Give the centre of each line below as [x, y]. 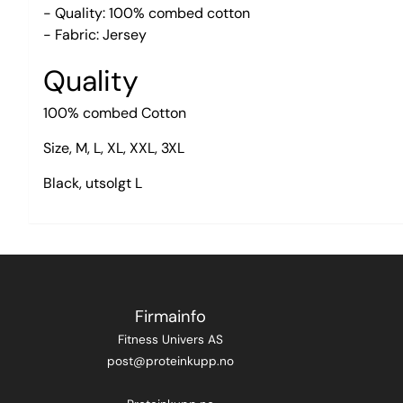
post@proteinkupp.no [170, 361]
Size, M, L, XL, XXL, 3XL [114, 148]
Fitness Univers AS [170, 339]
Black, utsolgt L [93, 183]
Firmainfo [170, 316]
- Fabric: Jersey [95, 34]
